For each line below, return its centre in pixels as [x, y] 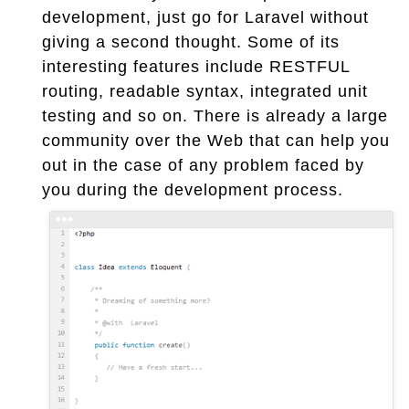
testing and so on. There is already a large [215, 115]
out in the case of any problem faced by [203, 165]
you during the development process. [193, 189]
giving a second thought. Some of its [191, 42]
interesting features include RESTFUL [196, 66]
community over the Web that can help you [216, 140]
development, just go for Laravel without [205, 17]
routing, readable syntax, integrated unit [205, 91]
